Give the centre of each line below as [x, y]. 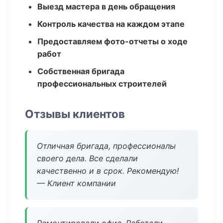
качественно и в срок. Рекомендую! [108, 171]
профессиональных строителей [102, 84]
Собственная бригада [81, 71]
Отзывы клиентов [75, 114]
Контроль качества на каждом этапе [111, 24]
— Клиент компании [76, 183]
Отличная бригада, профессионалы [106, 146]
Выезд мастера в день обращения [106, 6]
